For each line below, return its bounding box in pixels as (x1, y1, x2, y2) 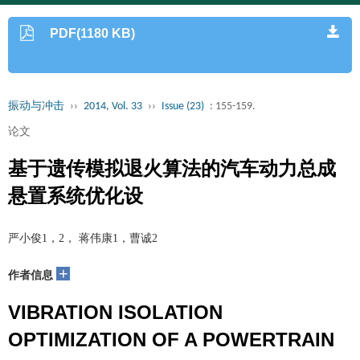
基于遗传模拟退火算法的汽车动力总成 (8, 157, 336, 179)
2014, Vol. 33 (84, 100, 142, 112)
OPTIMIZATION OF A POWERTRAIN (8, 329, 334, 350)
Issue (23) (162, 100, 204, 112)
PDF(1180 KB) (50, 27, 136, 40)
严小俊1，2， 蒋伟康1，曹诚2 (8, 232, 157, 244)
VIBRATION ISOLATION (8, 301, 223, 323)
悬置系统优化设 (8, 185, 143, 207)
